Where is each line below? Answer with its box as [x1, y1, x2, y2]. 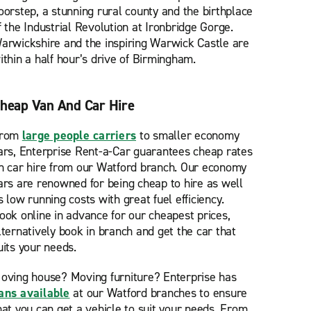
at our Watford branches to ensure [69, 285, 247, 301]
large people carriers [22, 127, 136, 144]
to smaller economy [136, 127, 239, 144]
